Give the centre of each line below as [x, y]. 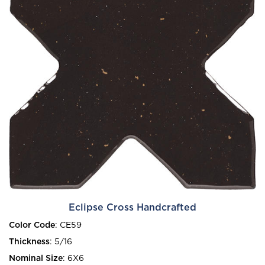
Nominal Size [36, 258]
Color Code [32, 225]
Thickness [29, 242]
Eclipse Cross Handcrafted [132, 208]
